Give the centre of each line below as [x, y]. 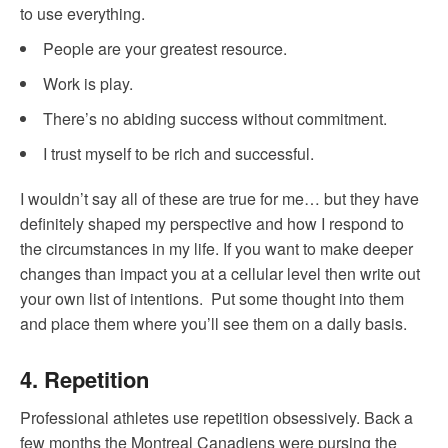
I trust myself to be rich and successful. [178, 153]
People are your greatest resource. [165, 48]
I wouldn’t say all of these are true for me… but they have [219, 198]
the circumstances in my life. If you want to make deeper [216, 248]
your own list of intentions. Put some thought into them [212, 298]
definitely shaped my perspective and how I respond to [212, 223]
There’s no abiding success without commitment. [215, 118]
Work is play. [88, 83]
